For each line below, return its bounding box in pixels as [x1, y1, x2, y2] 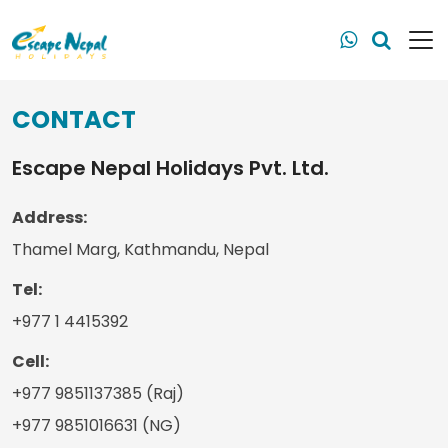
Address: [12, 206, 87, 229]
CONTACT [12, 102, 136, 137]
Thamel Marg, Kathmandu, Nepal [12, 238, 269, 261]
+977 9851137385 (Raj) [12, 382, 184, 405]
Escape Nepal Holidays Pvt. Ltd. [12, 154, 329, 182]
